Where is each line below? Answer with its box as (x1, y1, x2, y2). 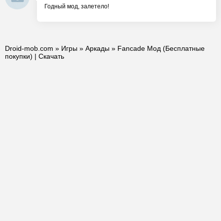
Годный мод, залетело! (44, 3, 109, 10)
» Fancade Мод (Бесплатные (110, 44, 205, 52)
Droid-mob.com (5, 44, 53, 52)
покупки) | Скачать (5, 52, 64, 60)
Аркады (85, 44, 110, 52)
